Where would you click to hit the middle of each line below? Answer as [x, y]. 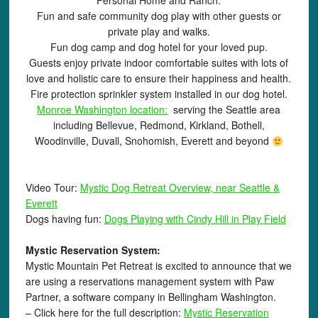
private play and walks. [159, 32]
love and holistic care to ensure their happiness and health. [159, 78]
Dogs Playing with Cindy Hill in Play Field [195, 219]
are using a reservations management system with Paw [149, 281]
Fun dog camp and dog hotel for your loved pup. [159, 47]
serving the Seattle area [224, 110]
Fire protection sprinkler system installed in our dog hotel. [159, 94]
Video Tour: [53, 188]
